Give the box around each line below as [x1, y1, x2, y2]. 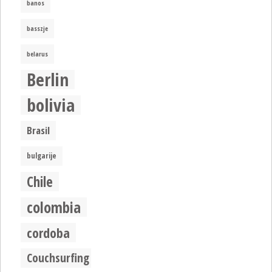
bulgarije [27, 151, 57, 161]
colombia [27, 197, 81, 218]
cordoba [27, 223, 70, 242]
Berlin [27, 67, 69, 92]
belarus [27, 50, 49, 59]
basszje [27, 24, 49, 33]
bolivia [27, 93, 75, 118]
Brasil [27, 123, 50, 138]
